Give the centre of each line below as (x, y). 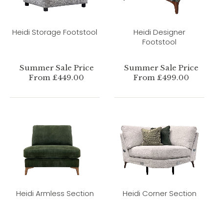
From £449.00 (57, 77)
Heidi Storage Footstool (55, 32)
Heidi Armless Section (55, 194)
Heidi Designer (159, 32)
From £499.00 (161, 77)
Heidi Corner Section (159, 194)
